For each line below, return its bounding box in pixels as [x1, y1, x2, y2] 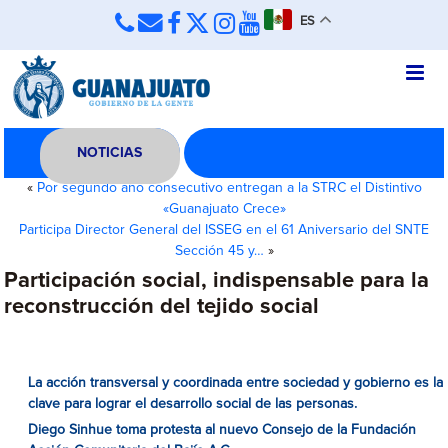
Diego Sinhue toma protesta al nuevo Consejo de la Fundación [28, 423, 417, 437]
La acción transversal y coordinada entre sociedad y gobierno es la [28, 376, 444, 390]
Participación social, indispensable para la [4, 270, 430, 292]
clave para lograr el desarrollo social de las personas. [28, 397, 358, 411]
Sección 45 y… [174, 244, 264, 258]
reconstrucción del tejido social [4, 296, 320, 318]
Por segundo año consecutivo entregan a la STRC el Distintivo [36, 181, 422, 195]
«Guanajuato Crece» [162, 202, 286, 216]
